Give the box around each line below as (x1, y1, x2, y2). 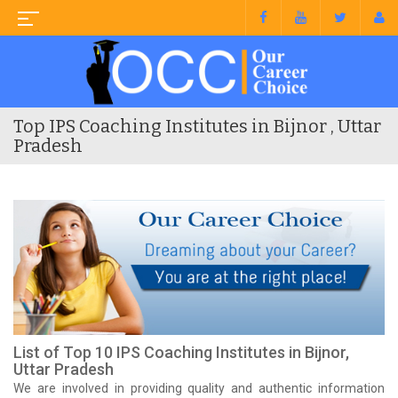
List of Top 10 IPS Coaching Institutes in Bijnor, (13, 342, 349, 362)
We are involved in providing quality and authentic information (13, 380, 385, 395)
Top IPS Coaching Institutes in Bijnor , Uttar (13, 115, 381, 137)
